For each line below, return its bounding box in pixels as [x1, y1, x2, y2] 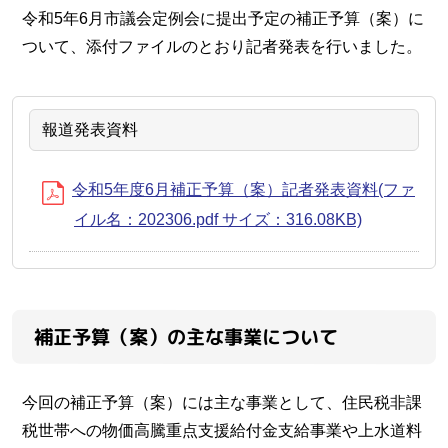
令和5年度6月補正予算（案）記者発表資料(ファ [72, 180, 415, 198]
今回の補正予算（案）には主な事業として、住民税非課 [22, 393, 422, 411]
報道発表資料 [42, 120, 138, 138]
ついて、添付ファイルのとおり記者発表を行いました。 [22, 37, 422, 55]
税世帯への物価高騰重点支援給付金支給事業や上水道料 [22, 421, 422, 439]
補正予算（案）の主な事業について [33, 322, 339, 350]
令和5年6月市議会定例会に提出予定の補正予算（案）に [22, 9, 424, 27]
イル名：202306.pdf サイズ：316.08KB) [74, 210, 362, 228]
